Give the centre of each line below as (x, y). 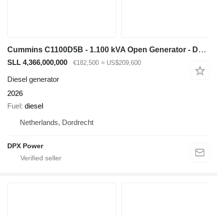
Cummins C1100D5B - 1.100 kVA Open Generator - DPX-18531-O (202, 50)
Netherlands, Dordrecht (57, 123)
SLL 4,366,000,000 (37, 62)
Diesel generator (33, 79)
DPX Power (25, 146)
